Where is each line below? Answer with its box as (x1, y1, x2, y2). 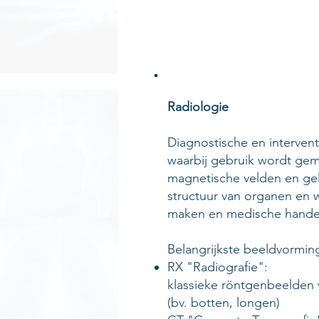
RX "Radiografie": (167, 259, 268, 275)
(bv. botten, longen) (167, 295, 280, 310)
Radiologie (167, 99, 229, 115)
